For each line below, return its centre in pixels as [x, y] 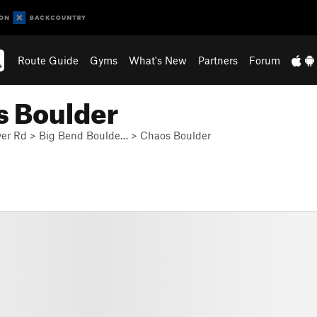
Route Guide [48, 60]
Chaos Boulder [175, 135]
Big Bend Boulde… [83, 135]
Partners [218, 60]
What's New [158, 60]
